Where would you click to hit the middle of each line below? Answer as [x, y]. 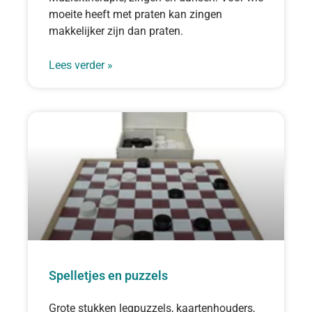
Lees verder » [81, 65]
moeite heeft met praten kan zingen [135, 14]
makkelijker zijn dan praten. [116, 31]
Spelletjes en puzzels [108, 275]
